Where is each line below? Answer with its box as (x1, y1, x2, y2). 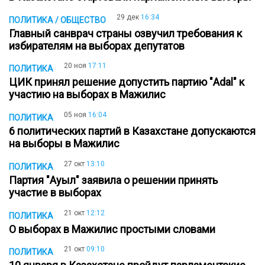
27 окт (64, 159, 85, 168)
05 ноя (64, 111, 86, 119)
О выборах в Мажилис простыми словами (9, 222, 220, 235)
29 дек (117, 12, 139, 21)
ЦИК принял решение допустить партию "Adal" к (9, 76, 244, 89)
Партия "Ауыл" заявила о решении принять (9, 173, 218, 186)
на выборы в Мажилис (9, 137, 124, 150)
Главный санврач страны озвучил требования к (9, 27, 242, 40)
